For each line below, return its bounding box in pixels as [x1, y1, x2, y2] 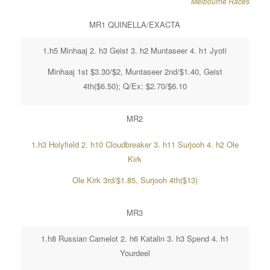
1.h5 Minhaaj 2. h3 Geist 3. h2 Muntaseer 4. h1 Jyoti [43, 45, 227, 56]
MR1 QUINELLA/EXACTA [89, 19, 181, 30]
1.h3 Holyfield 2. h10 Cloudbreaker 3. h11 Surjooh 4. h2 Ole [31, 139, 239, 151]
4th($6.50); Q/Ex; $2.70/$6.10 [83, 80, 187, 92]
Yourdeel [119, 247, 150, 259]
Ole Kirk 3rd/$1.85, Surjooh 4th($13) [72, 174, 198, 186]
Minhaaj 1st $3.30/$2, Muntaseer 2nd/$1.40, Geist [47, 66, 222, 78]
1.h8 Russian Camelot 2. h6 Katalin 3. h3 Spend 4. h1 [40, 233, 229, 245]
